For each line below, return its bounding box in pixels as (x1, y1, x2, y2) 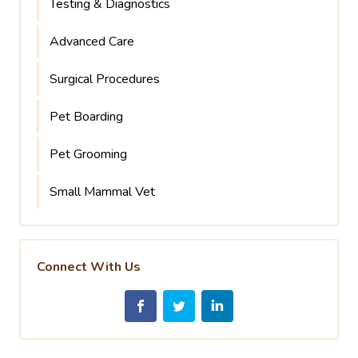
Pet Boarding (50, 107, 123, 125)
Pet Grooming (50, 145, 127, 163)
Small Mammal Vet (50, 182, 155, 201)
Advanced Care (50, 32, 134, 50)
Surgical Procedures (50, 70, 160, 88)
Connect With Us (37, 257, 141, 276)
